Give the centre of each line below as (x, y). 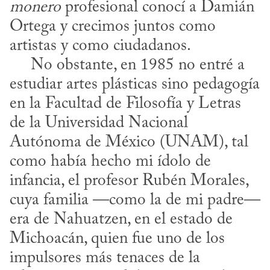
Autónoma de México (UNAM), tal (129, 142)
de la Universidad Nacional (99, 123)
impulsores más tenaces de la (105, 258)
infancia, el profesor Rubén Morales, (129, 181)
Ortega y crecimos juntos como (113, 27)
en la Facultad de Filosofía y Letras (125, 104)
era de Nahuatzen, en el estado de (121, 219)
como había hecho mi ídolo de (110, 162)
